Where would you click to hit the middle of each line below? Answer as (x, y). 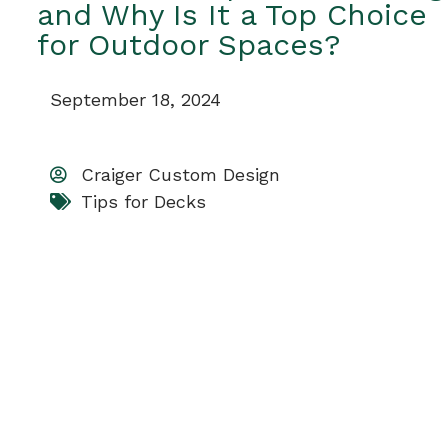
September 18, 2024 (135, 100)
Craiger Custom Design (180, 175)
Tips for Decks (143, 202)
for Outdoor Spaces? (189, 44)
